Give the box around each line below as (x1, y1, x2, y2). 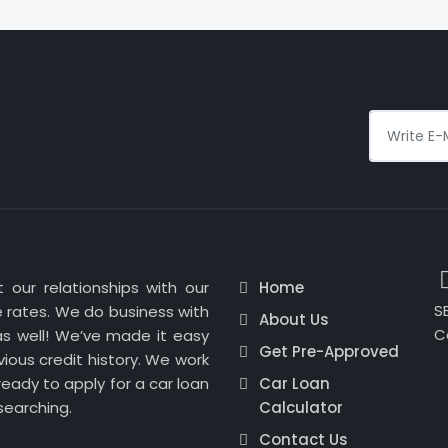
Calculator (259, 397, 343, 418)
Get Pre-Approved (259, 341, 399, 362)
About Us (259, 309, 329, 330)
